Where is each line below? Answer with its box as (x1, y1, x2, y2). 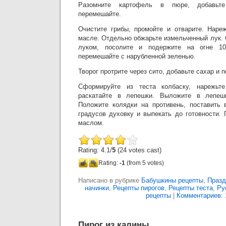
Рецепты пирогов (112, 184, 164, 192)
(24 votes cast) (116, 146, 161, 154)
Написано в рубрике (78, 177, 141, 184)
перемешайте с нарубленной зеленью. (78, 52, 196, 60)
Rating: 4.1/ (78, 146, 112, 154)
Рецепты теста (168, 184, 213, 192)
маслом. (78, 119, 104, 127)
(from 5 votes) (125, 159, 164, 166)
